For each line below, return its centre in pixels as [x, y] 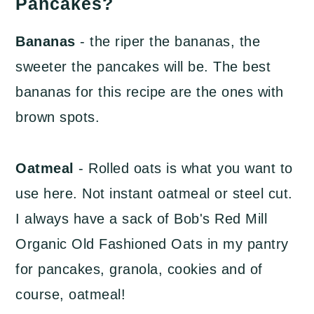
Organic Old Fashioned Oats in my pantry [152, 244]
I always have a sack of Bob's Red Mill [142, 219]
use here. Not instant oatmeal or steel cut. [154, 193]
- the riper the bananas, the [170, 41]
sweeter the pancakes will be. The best [143, 67]
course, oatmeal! [71, 294]
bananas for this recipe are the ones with [150, 92]
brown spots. [58, 117]
